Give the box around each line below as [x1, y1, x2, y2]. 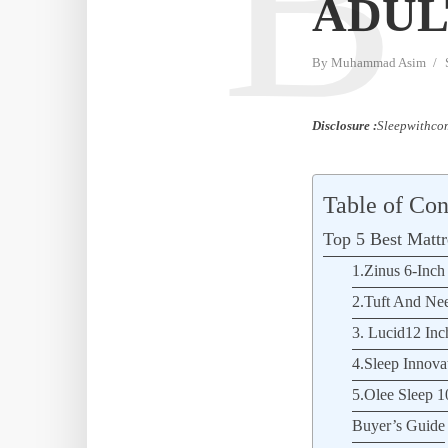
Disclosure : [312, 117, 377, 133]
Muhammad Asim [331, 54, 426, 70]
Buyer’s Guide [351, 416, 445, 435]
